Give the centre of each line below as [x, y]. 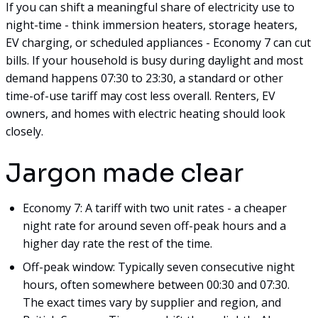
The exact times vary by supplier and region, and [152, 302]
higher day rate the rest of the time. [117, 243]
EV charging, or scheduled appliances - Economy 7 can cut [158, 42]
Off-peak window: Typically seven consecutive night [159, 267]
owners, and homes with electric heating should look [146, 113]
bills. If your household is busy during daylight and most [154, 60]
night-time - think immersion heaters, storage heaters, [152, 24]
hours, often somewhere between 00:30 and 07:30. [156, 284]
